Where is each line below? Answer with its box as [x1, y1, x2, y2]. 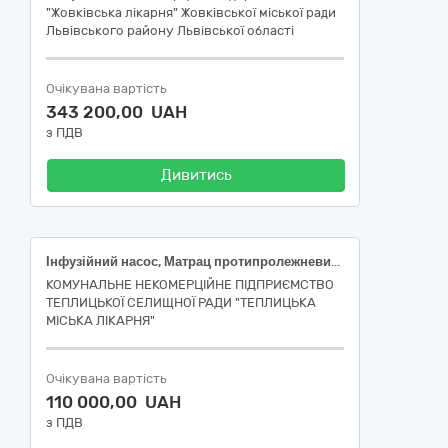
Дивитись [160, 166, 232, 184]
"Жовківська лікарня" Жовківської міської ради [46, 5, 336, 20]
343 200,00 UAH [46, 102, 187, 122]
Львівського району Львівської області [46, 23, 294, 38]
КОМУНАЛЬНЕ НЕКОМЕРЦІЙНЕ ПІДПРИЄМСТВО [46, 277, 334, 292]
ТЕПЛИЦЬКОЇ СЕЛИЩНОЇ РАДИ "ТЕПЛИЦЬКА [46, 295, 316, 310]
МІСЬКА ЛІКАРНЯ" [46, 313, 155, 328]
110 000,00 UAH [46, 392, 181, 412]
